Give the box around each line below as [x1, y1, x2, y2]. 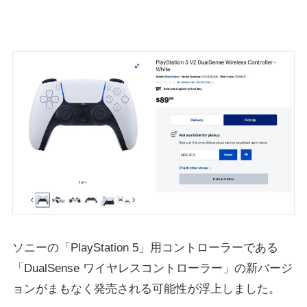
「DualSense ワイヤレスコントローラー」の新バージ [12, 261, 293, 275]
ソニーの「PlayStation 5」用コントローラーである [12, 241, 278, 254]
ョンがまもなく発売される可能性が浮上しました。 [12, 282, 280, 295]
